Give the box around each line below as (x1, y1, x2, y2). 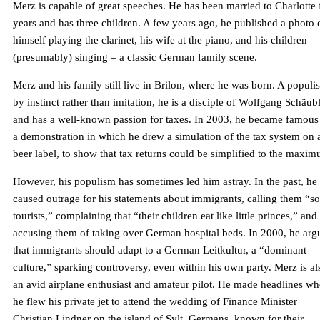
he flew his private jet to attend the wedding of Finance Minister (13, 296, 297, 308)
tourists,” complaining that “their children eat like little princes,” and (13, 210, 317, 222)
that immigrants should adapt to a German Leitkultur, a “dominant (13, 244, 306, 256)
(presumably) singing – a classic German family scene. (13, 51, 257, 64)
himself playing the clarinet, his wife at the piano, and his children (13, 34, 307, 46)
